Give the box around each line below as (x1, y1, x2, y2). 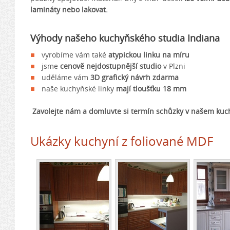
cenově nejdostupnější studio (60, 61, 161, 71)
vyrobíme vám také (42, 50, 108, 60)
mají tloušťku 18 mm (114, 84, 186, 93)
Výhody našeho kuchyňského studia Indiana (30, 32, 220, 44)
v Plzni (161, 61, 185, 71)
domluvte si (89, 106, 131, 116)
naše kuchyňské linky (42, 84, 114, 93)
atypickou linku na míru (108, 50, 189, 60)
